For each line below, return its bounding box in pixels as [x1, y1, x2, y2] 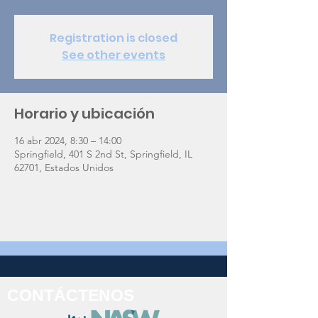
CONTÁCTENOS [7, 286, 134, 305]
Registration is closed [50, 30, 177, 46]
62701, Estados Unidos [14, 161, 114, 174]
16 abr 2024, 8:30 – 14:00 [14, 134, 121, 147]
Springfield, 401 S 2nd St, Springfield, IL [14, 148, 192, 160]
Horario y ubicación [14, 104, 155, 124]
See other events [62, 47, 165, 63]
